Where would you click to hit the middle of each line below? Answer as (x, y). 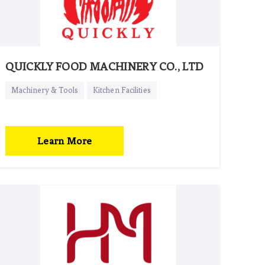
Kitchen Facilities (122, 90)
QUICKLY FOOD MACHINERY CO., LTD (105, 66)
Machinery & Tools (45, 90)
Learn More (64, 140)
